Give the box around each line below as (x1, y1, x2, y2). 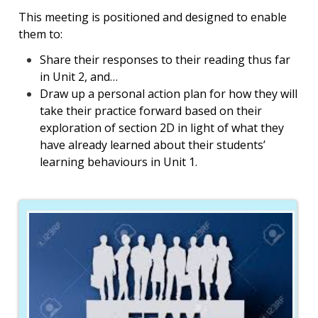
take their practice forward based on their (39, 102, 262, 119)
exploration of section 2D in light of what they (39, 119, 284, 136)
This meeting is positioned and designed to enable (18, 9, 287, 25)
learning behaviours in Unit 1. (39, 153, 197, 170)
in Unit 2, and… (39, 68, 118, 84)
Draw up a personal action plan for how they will (39, 85, 297, 102)
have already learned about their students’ (39, 136, 265, 153)
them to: (18, 26, 62, 42)
